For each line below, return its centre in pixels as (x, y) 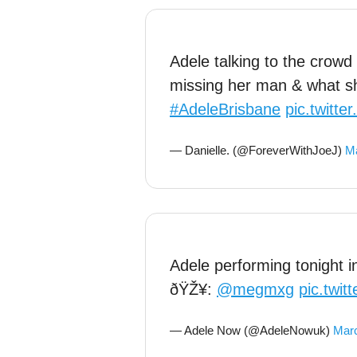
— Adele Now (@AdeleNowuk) (251, 330)
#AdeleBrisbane (225, 109)
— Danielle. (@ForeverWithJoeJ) (257, 150)
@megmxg (255, 289)
